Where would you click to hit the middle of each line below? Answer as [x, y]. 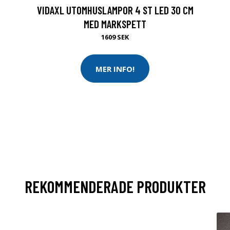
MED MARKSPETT [115, 24]
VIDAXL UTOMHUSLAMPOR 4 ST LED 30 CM [115, 10]
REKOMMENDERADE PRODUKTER [115, 186]
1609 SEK [115, 37]
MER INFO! [115, 69]
